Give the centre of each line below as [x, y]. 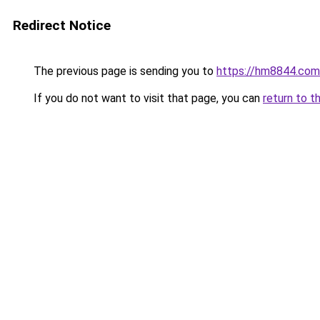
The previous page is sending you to [124, 71]
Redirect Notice [62, 25]
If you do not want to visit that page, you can [147, 98]
